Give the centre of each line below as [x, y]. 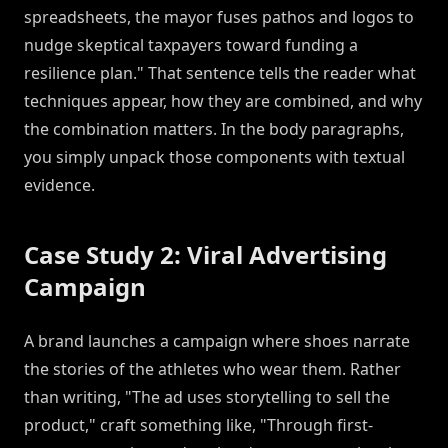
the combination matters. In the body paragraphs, [214, 129]
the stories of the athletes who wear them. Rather [212, 369]
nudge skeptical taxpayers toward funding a [191, 45]
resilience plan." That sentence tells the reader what [220, 73]
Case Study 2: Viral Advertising [205, 255]
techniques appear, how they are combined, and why [223, 101]
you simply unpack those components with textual [214, 157]
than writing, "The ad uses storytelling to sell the [207, 397]
